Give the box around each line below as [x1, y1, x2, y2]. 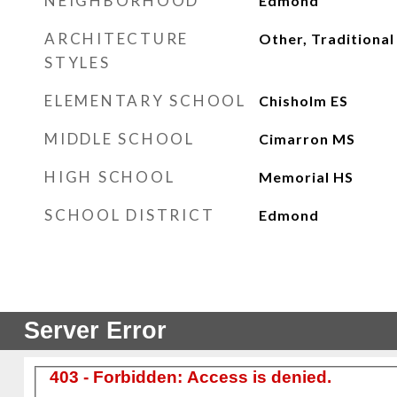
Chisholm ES [258, 92, 348, 109]
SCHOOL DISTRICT [44, 206, 215, 224]
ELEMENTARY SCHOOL [44, 91, 246, 110]
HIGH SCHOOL [44, 167, 175, 186]
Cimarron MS [258, 130, 355, 147]
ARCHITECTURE [44, 29, 189, 48]
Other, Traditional [258, 30, 394, 47]
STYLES [44, 53, 111, 72]
